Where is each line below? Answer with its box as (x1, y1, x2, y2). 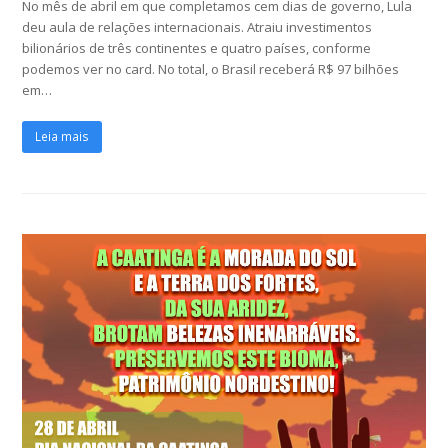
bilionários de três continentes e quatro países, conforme (22, 38, 372, 57)
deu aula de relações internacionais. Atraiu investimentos (22, 17, 373, 36)
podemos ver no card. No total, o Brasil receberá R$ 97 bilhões (22, 59, 400, 78)
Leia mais (35, 128, 90, 146)
